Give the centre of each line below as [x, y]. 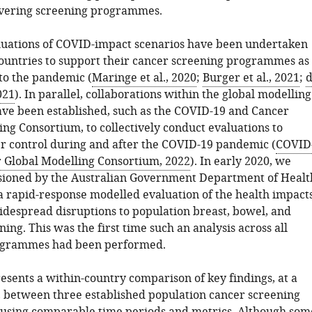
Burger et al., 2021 [251, 78]
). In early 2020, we [240, 162]
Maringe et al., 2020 [144, 78]
